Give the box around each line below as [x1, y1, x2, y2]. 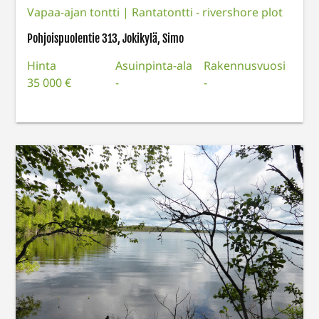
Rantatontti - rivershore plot [132, 4, 283, 20]
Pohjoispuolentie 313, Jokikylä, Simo [27, 31, 184, 46]
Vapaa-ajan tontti [27, 4, 123, 20]
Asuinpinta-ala [115, 57, 193, 73]
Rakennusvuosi [203, 57, 286, 73]
